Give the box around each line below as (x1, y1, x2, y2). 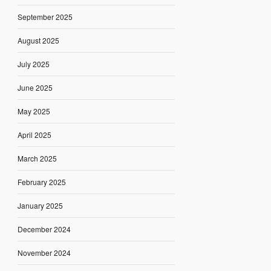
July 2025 (17, 58, 50, 69)
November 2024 (17, 247, 71, 258)
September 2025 (17, 11, 73, 22)
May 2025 (17, 105, 50, 116)
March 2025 (17, 152, 57, 163)
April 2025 (17, 129, 51, 140)
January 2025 (17, 200, 63, 211)
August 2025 (17, 34, 59, 45)
